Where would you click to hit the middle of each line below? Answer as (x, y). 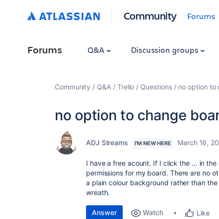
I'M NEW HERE (153, 143)
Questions (156, 87)
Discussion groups (165, 50)
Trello (126, 87)
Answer (104, 212)
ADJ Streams (107, 142)
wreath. (99, 192)
